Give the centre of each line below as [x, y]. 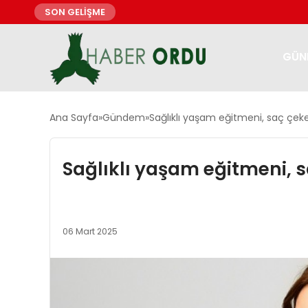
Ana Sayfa [74, 118]
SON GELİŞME [75, 12]
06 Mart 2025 [90, 232]
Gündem [124, 118]
